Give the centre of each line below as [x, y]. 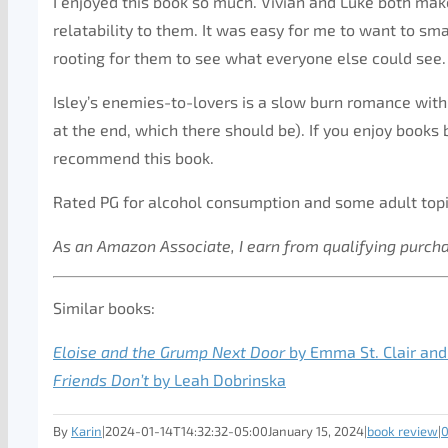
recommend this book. [133, 157]
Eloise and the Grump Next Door [169, 351]
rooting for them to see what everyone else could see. [249, 57]
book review [402, 431]
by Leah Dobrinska [217, 379]
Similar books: [104, 307]
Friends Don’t [101, 379]
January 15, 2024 [316, 431]
